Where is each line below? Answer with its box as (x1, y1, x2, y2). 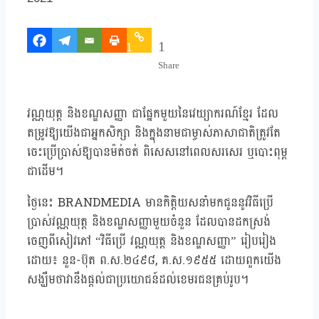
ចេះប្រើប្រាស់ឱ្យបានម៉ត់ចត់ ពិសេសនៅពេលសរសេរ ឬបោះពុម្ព (27, 141, 288, 164)
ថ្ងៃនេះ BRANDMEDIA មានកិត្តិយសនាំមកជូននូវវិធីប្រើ (27, 192, 273, 214)
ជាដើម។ (27, 160, 63, 183)
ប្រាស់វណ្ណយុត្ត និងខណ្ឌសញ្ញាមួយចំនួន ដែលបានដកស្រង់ (27, 211, 271, 234)
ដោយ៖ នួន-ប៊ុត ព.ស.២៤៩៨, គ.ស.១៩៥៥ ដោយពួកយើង (27, 249, 281, 272)
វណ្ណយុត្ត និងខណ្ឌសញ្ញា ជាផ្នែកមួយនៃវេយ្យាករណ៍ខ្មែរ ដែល (27, 103, 278, 125)
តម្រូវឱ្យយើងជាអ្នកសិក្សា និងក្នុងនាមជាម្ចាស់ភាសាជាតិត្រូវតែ (27, 122, 281, 145)
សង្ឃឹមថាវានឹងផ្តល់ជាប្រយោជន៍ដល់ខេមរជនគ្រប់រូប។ (27, 268, 249, 291)
